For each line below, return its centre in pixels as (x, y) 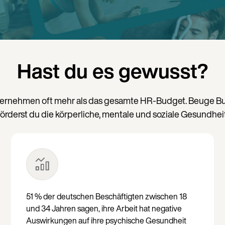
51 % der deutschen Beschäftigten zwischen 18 (106, 196)
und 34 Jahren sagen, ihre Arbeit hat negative (104, 208)
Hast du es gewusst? (113, 71)
